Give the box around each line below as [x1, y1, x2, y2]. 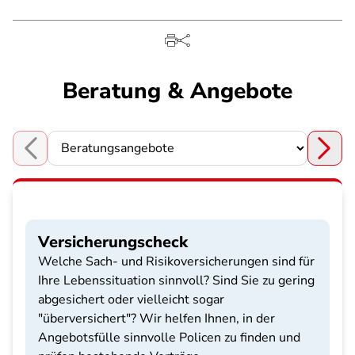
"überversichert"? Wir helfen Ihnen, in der [38, 310, 275, 327]
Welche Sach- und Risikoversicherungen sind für [38, 253, 315, 270]
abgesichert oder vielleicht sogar [38, 291, 224, 308]
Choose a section [12, 147, 109, 166]
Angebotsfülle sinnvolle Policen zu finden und [38, 329, 300, 346]
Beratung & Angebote [63, 76, 292, 106]
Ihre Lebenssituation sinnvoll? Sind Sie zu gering [38, 272, 315, 289]
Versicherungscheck [38, 231, 188, 253]
